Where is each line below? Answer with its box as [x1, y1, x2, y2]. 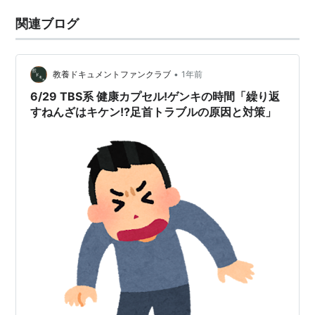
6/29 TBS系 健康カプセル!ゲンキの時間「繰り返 [30, 89, 281, 103]
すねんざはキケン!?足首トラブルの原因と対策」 [30, 105, 277, 119]
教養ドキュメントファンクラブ [53, 69, 172, 80]
